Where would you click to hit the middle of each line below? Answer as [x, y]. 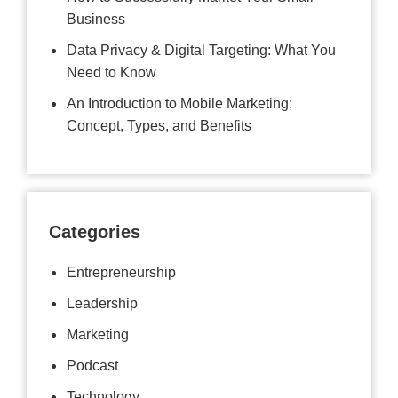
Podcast [92, 365]
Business [96, 19]
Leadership [102, 303]
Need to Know [111, 72]
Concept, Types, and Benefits [159, 125]
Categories [94, 231]
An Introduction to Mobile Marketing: [179, 103]
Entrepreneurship [121, 272]
